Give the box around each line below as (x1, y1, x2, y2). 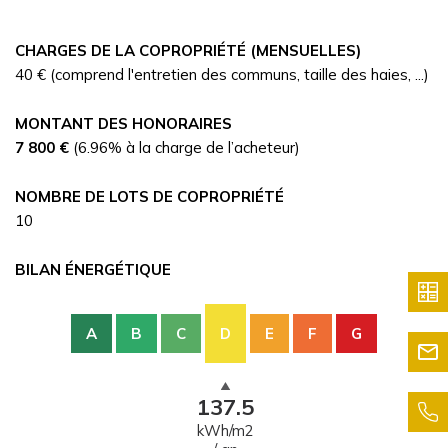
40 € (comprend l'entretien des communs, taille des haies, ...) (15, 65, 429, 85)
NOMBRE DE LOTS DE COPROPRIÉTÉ (15, 187, 284, 207)
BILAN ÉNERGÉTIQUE (15, 260, 171, 280)
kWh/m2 (197, 420, 254, 440)
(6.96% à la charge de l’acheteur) (69, 138, 300, 158)
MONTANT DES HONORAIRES (15, 114, 232, 134)
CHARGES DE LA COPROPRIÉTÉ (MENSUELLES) (15, 41, 361, 61)
